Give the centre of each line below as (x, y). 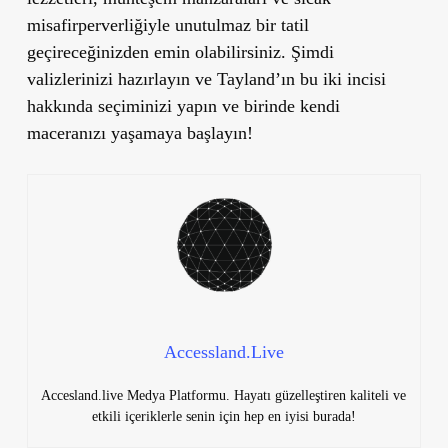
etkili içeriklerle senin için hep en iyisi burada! (223, 417)
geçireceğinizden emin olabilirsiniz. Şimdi (180, 52)
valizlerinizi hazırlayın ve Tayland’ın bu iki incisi (206, 79)
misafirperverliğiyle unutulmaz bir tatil (167, 25)
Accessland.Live (223, 352)
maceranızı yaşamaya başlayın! (139, 133)
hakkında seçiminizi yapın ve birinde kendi (183, 106)
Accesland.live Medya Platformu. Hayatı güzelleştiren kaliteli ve (224, 396)
